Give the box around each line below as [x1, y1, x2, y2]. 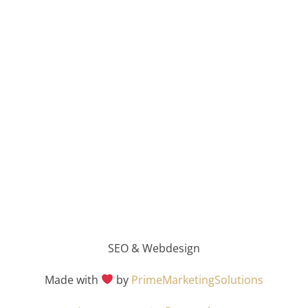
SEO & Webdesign [108, 240, 200, 256]
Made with [44, 272, 101, 287]
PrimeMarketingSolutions [131, 272, 264, 287]
